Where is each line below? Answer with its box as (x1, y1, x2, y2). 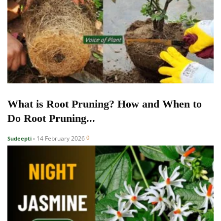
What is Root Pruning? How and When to (7, 97, 202, 110)
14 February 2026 (37, 134, 85, 143)
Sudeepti (7, 134, 32, 142)
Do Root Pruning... (7, 111, 95, 124)
